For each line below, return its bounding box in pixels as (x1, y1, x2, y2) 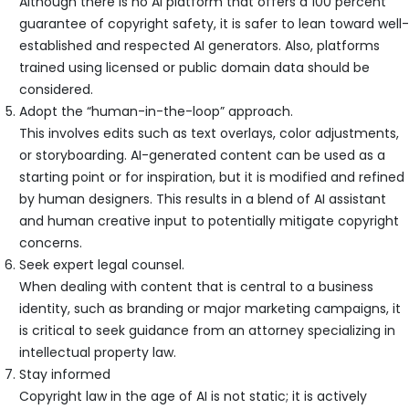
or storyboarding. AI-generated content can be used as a (19, 146, 385, 165)
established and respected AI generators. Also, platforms (19, 37, 380, 56)
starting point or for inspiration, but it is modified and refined (19, 168, 404, 187)
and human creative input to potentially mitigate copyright (19, 212, 399, 231)
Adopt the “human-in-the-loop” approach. (19, 102, 293, 121)
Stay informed (19, 365, 110, 384)
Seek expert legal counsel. (19, 256, 184, 275)
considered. (19, 80, 93, 100)
